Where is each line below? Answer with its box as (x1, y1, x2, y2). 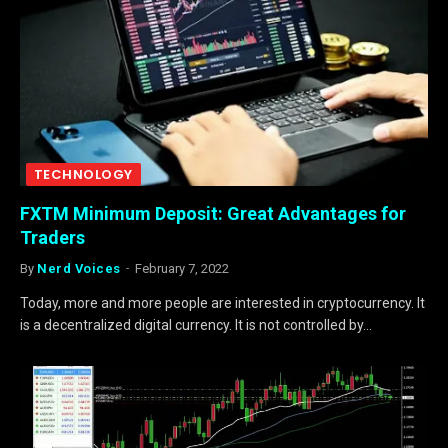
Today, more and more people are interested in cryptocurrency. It (20, 295, 425, 311)
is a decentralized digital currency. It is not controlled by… (20, 317, 372, 333)
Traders (20, 227, 85, 248)
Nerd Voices (37, 261, 121, 276)
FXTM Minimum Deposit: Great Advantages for (20, 203, 406, 224)
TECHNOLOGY (34, 165, 133, 184)
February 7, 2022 (134, 261, 229, 276)
